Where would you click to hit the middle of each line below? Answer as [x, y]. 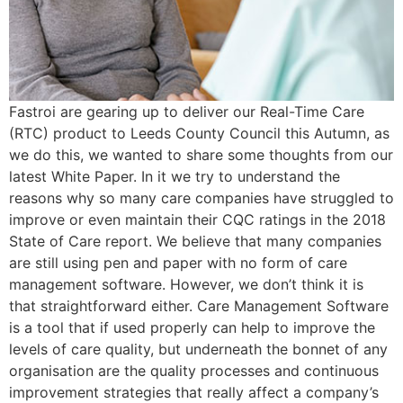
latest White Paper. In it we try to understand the [175, 176]
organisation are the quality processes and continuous [194, 371]
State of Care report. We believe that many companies [195, 241]
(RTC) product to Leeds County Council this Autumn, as [199, 133]
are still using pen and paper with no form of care [178, 263]
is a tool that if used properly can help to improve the [192, 327]
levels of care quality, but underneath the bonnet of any [198, 349]
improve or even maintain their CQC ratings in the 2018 [197, 219]
